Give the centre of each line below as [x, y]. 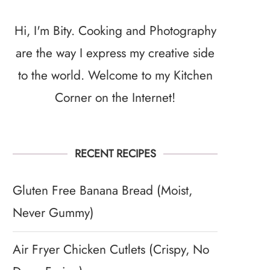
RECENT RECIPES [115, 153]
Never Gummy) [53, 212]
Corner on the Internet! [115, 97]
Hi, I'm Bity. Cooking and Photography [115, 30]
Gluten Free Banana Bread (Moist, [102, 190]
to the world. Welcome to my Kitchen [115, 75]
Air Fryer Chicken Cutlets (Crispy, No [111, 249]
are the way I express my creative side [115, 53]
